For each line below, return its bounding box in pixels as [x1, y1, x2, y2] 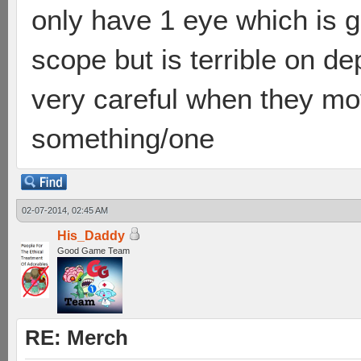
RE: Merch [25, 326, 128, 349]
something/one [31, 122, 214, 154]
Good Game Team [57, 246, 130, 255]
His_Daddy [57, 229, 125, 243]
